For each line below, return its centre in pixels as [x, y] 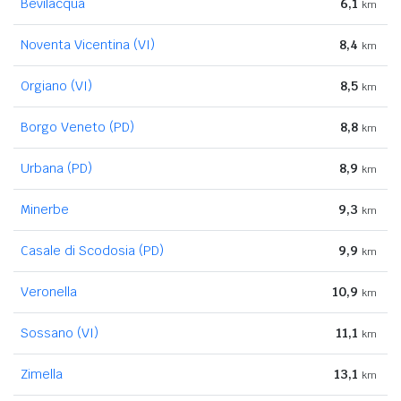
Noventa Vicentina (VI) [88, 44]
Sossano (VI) [60, 333]
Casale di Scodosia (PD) [92, 250]
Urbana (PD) [56, 168]
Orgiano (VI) [56, 85]
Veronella [49, 291]
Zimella [42, 374]
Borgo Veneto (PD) [77, 127]
